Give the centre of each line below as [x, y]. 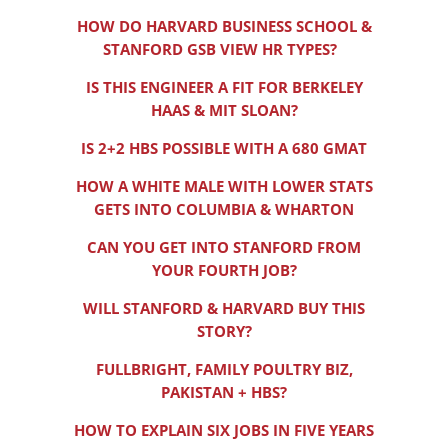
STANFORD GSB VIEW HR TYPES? [224, 49]
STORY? [224, 331]
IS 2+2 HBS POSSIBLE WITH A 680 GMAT [224, 148]
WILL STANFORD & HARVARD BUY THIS [224, 308]
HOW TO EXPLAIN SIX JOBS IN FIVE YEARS [224, 430]
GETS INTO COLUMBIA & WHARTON [224, 209]
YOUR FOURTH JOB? [224, 270]
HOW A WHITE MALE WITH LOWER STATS [224, 186]
